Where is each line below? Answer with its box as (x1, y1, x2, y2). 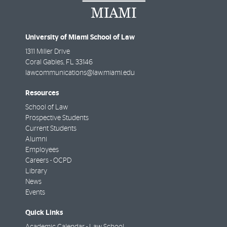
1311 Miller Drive (25, 48, 70, 55)
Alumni (25, 135, 47, 143)
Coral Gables (25, 58, 63, 66)
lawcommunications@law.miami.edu (25, 69, 135, 77)
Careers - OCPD (25, 157, 71, 164)
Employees (25, 146, 59, 154)
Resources (25, 89, 59, 97)
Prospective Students (25, 114, 89, 122)
